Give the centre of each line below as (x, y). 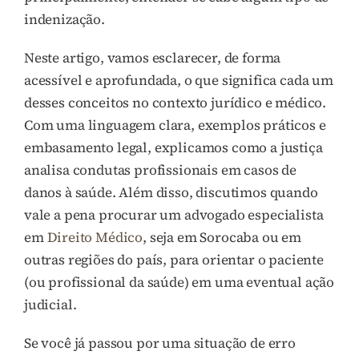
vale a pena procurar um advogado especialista (174, 214)
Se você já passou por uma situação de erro (160, 343)
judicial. (50, 304)
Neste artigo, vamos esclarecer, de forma (153, 57)
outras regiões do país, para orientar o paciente (174, 259)
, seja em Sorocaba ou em (222, 237)
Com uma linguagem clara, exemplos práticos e (175, 125)
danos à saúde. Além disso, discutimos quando (171, 192)
